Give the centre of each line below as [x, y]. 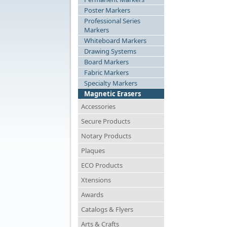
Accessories [98, 106]
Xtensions [96, 180]
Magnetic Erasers [112, 94]
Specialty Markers [111, 83]
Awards [92, 195]
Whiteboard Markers [115, 41]
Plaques [93, 150]
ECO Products [102, 165]
